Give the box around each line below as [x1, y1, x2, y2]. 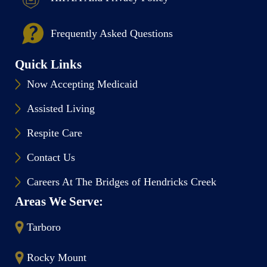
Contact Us [27, 151, 75, 163]
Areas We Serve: [15, 194, 103, 209]
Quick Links [15, 57, 82, 72]
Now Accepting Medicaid [27, 78, 138, 90]
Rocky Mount [27, 252, 86, 263]
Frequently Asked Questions [51, 27, 173, 39]
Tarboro [27, 221, 61, 233]
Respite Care [27, 127, 82, 139]
